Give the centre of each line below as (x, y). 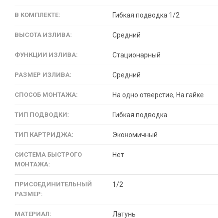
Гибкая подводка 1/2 (146, 15)
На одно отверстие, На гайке (158, 95)
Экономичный (135, 135)
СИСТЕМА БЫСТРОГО (48, 154)
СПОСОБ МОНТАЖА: (46, 95)
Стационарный (136, 55)
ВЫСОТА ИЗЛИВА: (43, 35)
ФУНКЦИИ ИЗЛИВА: (46, 55)
